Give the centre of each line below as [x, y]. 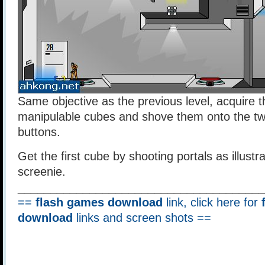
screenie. [42, 172]
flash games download [99, 202]
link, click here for [212, 202]
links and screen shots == [142, 218]
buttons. [39, 132]
